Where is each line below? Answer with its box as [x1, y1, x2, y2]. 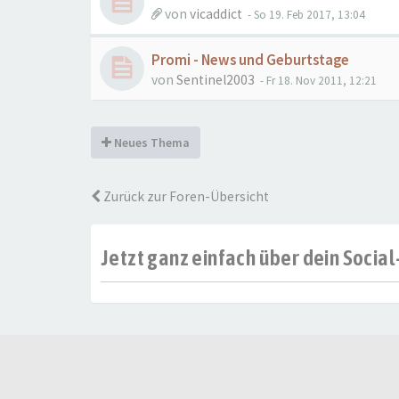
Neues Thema [111, 134, 190, 151]
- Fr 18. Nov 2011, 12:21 [257, 73, 377, 88]
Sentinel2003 [176, 71, 255, 88]
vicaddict [190, 5, 242, 22]
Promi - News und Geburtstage [151, 51, 349, 69]
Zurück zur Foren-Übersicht [101, 188, 269, 205]
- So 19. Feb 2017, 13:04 [245, 7, 365, 22]
